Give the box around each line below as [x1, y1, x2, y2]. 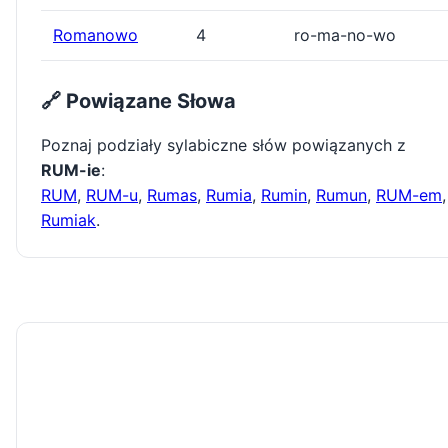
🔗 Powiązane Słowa [41, 89, 236, 114]
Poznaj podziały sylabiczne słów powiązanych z [41, 135, 406, 156]
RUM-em [376, 185, 442, 206]
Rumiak [41, 210, 96, 231]
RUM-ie [41, 160, 101, 181]
